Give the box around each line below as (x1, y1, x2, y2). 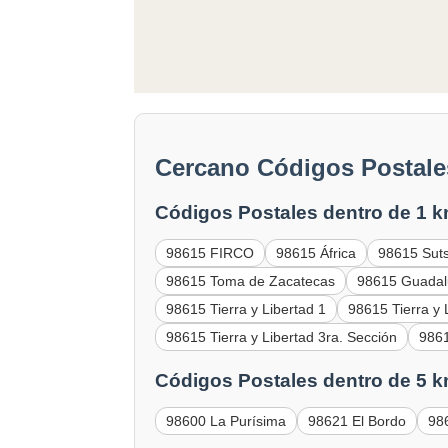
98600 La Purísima (166, 412, 287, 429)
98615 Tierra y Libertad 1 (166, 301, 327, 318)
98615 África (276, 245, 357, 262)
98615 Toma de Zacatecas (166, 273, 336, 290)
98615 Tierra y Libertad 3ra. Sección (166, 329, 398, 346)
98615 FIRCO (166, 245, 255, 262)
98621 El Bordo (308, 412, 407, 429)
